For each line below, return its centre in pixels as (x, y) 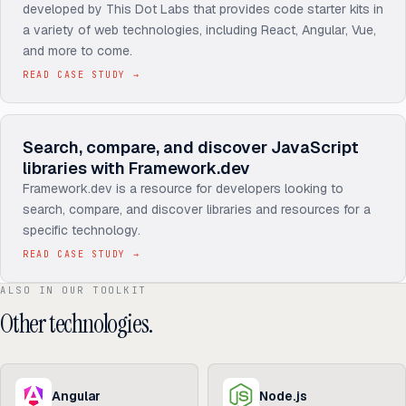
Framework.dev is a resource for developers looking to (183, 188)
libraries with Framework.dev (136, 168)
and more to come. (77, 51)
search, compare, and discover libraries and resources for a (197, 209)
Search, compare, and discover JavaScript (191, 147)
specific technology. (82, 230)
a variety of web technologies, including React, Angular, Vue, (199, 30)
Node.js (283, 396)
